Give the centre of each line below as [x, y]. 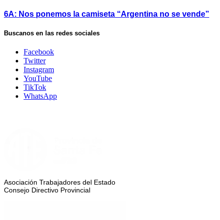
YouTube [38, 79]
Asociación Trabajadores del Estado [60, 182]
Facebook [39, 52]
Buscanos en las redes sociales [52, 33]
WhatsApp [40, 96]
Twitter [35, 61]
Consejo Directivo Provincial [47, 190]
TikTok [35, 87]
